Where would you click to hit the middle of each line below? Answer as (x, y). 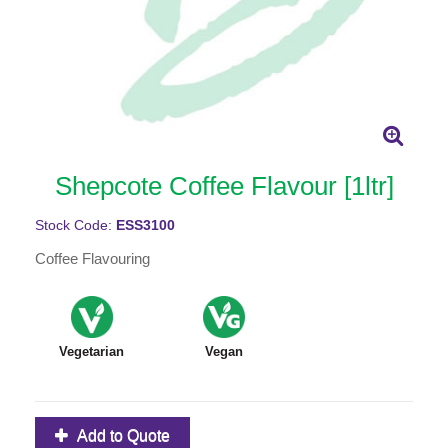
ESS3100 (145, 225)
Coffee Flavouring (92, 258)
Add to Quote (123, 435)
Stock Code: (75, 225)
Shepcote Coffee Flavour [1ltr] (224, 185)
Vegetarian (92, 351)
